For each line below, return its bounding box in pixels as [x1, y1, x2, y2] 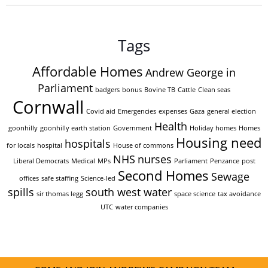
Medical [71, 157, 95, 165]
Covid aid [86, 107, 115, 115]
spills [7, 185, 34, 199]
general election [206, 107, 256, 115]
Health [154, 119, 187, 133]
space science [173, 190, 215, 198]
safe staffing [41, 174, 78, 182]
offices [19, 174, 39, 182]
